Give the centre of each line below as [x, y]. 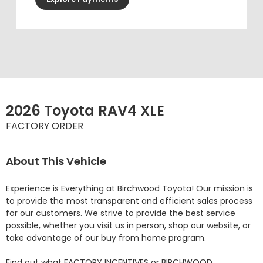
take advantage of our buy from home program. [106, 238]
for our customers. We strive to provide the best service [121, 213]
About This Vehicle [56, 161]
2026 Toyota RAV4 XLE [85, 111]
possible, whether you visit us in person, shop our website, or [128, 226]
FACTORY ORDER [45, 126]
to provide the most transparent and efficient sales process [129, 201]
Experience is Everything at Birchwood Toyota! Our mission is [129, 189]
